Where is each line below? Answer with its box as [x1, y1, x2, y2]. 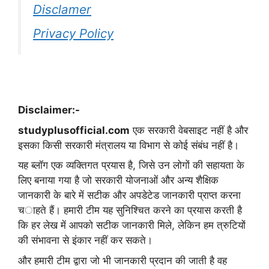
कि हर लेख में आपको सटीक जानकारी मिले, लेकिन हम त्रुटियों [18, 219, 246, 232]
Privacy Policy [33, 26, 113, 41]
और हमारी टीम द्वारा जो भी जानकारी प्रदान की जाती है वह [18, 254, 227, 267]
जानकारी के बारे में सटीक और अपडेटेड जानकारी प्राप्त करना [18, 189, 241, 202]
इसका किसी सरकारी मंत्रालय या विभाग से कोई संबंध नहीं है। [18, 139, 239, 151]
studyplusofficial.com [18, 124, 130, 136]
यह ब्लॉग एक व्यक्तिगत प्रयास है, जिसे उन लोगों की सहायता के [18, 159, 244, 172]
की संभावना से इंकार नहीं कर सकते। [18, 234, 153, 247]
